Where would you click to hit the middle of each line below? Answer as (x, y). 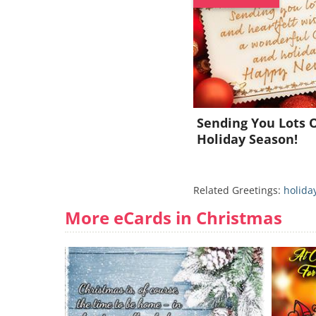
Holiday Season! (248, 139)
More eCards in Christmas (174, 218)
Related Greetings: (239, 190)
